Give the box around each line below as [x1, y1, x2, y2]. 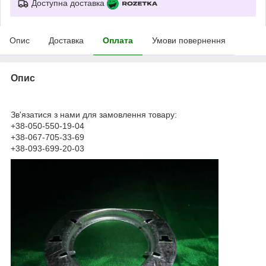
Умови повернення [152, 35, 226, 45]
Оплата [103, 35, 133, 45]
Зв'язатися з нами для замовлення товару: [11, 109, 179, 119]
